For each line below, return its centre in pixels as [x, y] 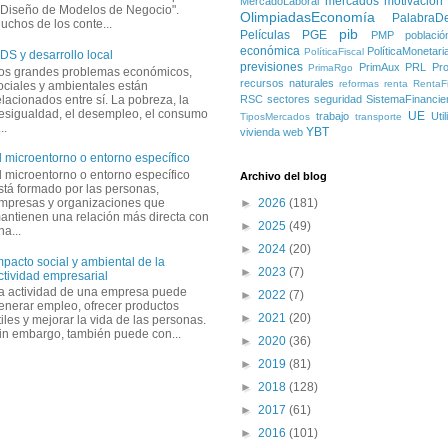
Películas [265, 34]
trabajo [332, 115]
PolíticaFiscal [333, 51]
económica [270, 50]
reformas [359, 83]
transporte [378, 116]
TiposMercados [275, 116]
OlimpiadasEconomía [307, 16]
